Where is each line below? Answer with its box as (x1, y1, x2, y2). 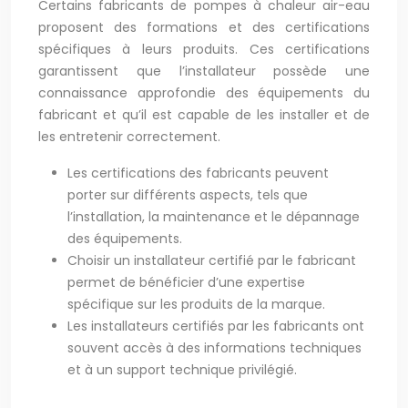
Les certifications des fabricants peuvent (67, 164, 329, 182)
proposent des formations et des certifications (38, 18, 370, 36)
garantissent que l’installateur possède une (38, 62, 370, 80)
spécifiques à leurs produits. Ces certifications (38, 40, 370, 58)
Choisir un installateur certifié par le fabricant (67, 251, 356, 270)
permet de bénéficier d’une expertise (67, 273, 305, 291)
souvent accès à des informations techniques (67, 339, 362, 357)
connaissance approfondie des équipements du (38, 84, 370, 102)
